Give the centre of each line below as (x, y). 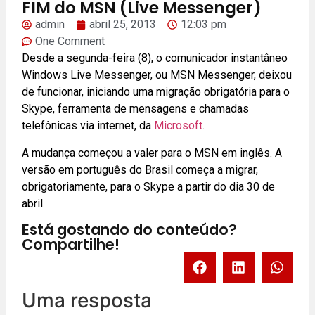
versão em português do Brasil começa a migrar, (140, 169)
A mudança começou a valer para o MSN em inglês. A (152, 153)
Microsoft (179, 126)
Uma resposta (87, 300)
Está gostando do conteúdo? (130, 229)
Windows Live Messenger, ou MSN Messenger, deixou (157, 75)
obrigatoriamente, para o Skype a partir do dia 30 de (149, 186)
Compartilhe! (71, 244)
